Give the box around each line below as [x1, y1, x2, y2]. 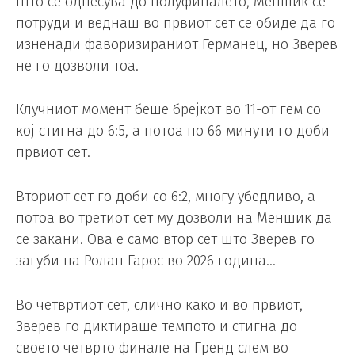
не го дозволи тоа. [16, 56, 139, 74]
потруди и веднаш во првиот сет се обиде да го [16, 13, 335, 32]
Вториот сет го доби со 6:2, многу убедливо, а [16, 188, 315, 206]
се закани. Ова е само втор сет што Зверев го [16, 231, 315, 249]
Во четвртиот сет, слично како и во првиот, [16, 296, 303, 314]
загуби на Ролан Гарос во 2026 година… [16, 252, 276, 270]
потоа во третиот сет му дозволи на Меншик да [16, 209, 332, 227]
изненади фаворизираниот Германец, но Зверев [16, 35, 338, 53]
